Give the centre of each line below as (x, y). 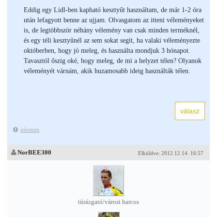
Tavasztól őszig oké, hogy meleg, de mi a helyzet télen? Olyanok (113, 61)
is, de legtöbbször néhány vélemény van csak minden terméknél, (112, 30)
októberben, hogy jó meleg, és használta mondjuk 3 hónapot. (107, 51)
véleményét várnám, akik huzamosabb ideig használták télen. (107, 71)
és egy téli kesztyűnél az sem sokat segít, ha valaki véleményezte (112, 40)
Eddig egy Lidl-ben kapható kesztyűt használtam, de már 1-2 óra (113, 10)
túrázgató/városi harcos (108, 202)
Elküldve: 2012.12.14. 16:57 (171, 153)
